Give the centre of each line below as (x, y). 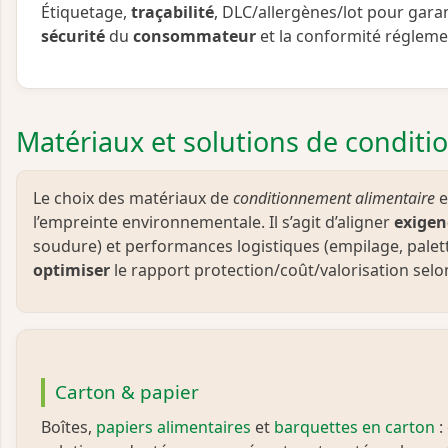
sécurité (73, 36)
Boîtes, (68, 427)
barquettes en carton (354, 427)
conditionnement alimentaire (334, 197)
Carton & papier (126, 392)
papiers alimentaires (173, 427)
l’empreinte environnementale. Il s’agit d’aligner (213, 221)
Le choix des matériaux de (133, 197)
